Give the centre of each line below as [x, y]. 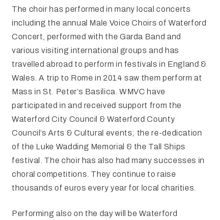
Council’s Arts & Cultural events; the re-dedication [107, 133]
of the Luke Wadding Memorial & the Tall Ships [99, 147]
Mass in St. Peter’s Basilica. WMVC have [89, 92]
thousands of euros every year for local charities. [104, 188]
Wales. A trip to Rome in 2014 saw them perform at [107, 78]
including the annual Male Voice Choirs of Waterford [109, 23]
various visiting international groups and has [96, 51]
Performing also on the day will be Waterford [95, 214]
